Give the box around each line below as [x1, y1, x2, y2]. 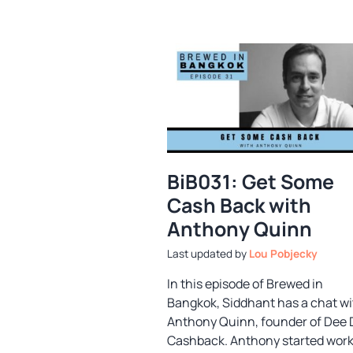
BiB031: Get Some [167, 167, 334, 195]
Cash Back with [167, 191, 311, 219]
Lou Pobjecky [249, 247, 318, 262]
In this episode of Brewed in [167, 275, 323, 293]
